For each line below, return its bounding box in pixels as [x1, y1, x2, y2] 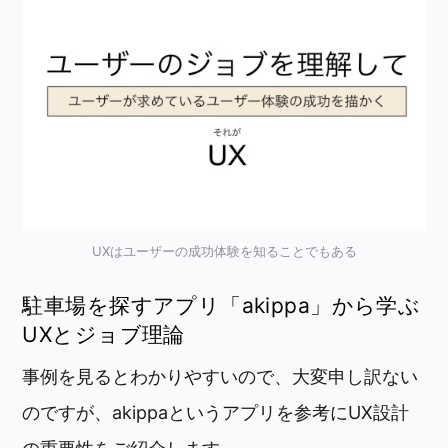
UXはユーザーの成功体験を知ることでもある [91, 243, 357, 260]
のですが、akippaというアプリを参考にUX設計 [22, 402, 410, 424]
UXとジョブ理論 [22, 322, 185, 348]
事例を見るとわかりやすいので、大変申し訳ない [22, 366, 419, 388]
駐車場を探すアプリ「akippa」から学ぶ [22, 293, 421, 319]
